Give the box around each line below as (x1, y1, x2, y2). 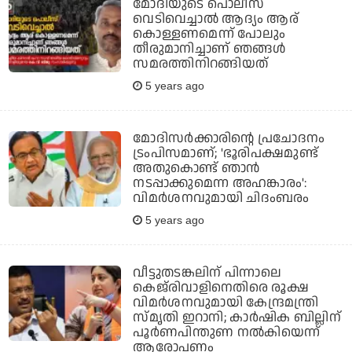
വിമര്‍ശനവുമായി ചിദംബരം (133, 189, 310, 208)
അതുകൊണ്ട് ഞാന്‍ (133, 159, 260, 178)
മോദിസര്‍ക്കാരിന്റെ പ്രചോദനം (133, 129, 325, 148)
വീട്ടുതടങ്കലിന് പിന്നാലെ (133, 263, 282, 283)
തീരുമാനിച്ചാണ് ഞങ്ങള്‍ (133, 39, 286, 59)
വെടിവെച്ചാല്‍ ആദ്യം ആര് (133, 9, 299, 29)
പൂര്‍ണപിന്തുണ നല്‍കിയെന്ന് (133, 323, 321, 343)
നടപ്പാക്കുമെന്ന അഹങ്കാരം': (133, 174, 307, 193)
